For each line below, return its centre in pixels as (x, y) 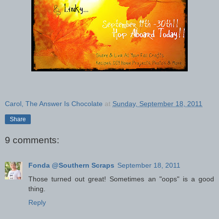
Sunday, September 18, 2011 (157, 103)
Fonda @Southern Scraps (71, 165)
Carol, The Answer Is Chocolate (54, 103)
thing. (37, 189)
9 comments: (32, 140)
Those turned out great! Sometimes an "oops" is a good (121, 179)
